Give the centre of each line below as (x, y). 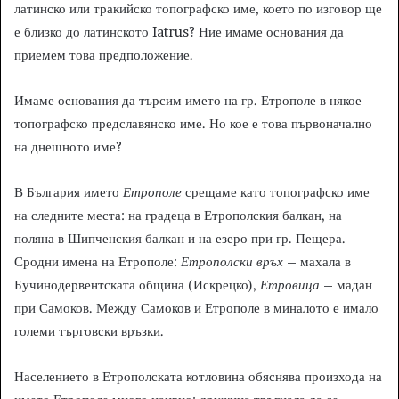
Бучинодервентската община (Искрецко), (137, 285)
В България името (69, 192)
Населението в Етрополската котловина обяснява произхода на (198, 377)
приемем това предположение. (104, 55)
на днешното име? (68, 147)
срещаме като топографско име (276, 192)
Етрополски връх (232, 262)
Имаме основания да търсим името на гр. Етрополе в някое (188, 101)
